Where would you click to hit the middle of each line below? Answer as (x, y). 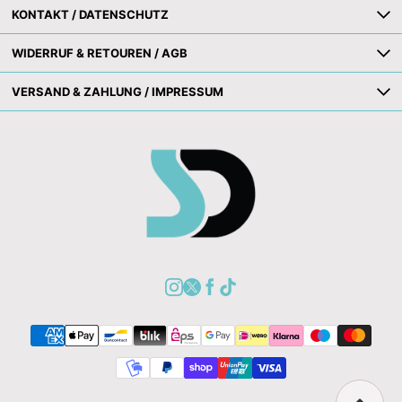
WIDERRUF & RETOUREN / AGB (100, 53)
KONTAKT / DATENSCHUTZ (90, 14)
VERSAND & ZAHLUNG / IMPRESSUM (118, 92)
